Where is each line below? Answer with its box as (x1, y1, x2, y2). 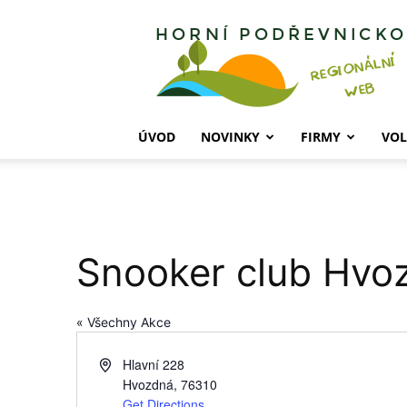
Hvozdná (122, 375, 174, 393)
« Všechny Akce (76, 314, 171, 330)
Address (98, 354, 145, 372)
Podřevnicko (279, 45, 352, 62)
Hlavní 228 (122, 355, 184, 373)
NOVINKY (201, 128, 260, 145)
